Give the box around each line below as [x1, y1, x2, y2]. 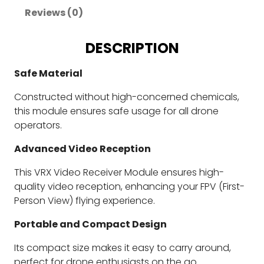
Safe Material [14, 66, 82, 80]
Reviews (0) [25, 5, 83, 19]
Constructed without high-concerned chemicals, [14, 90, 239, 104]
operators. [14, 118, 62, 132]
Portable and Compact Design [14, 217, 167, 231]
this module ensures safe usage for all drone [14, 104, 219, 118]
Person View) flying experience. [14, 193, 155, 207]
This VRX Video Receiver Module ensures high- [14, 165, 224, 179]
